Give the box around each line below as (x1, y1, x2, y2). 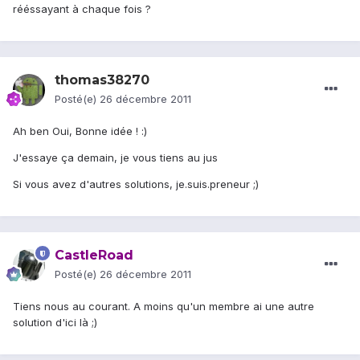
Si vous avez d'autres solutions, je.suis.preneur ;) (13, 178, 259, 191)
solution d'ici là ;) (13, 316, 97, 329)
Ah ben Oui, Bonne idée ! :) (13, 125, 147, 138)
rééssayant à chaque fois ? (13, 2, 151, 16)
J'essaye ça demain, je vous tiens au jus (13, 151, 218, 165)
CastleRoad (55, 247, 133, 264)
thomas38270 (55, 72, 149, 88)
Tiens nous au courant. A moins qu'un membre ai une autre (13, 300, 314, 313)
